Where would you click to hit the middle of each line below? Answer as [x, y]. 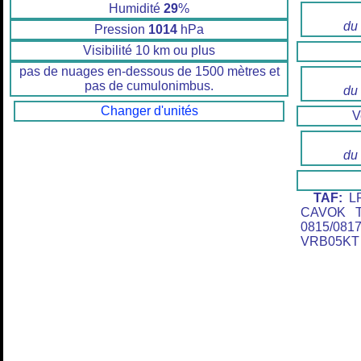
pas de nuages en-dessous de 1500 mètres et [149, 72]
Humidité [136, 9]
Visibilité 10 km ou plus [149, 51]
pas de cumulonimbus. [149, 86]
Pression [121, 30]
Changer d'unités [149, 111]
